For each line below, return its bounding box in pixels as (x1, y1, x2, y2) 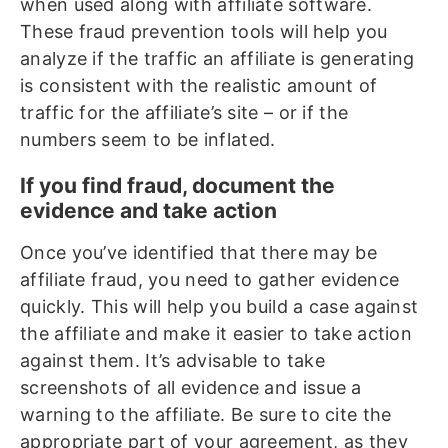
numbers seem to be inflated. (20, 129, 276, 151)
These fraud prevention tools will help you (20, 21, 388, 43)
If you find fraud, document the (20, 173, 335, 199)
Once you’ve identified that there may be (20, 242, 377, 264)
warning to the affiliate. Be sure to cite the (20, 404, 392, 426)
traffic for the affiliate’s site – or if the (20, 102, 349, 124)
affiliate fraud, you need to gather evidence (20, 269, 400, 291)
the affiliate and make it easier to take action (20, 323, 413, 345)
